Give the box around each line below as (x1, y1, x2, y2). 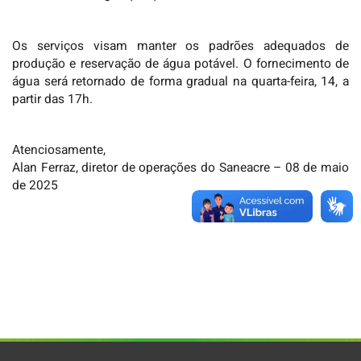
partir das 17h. (12, 89, 93, 109)
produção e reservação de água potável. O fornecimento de (12, 54, 349, 73)
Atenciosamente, (12, 141, 106, 160)
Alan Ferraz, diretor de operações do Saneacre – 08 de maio (12, 159, 349, 178)
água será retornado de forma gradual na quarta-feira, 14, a (12, 72, 349, 91)
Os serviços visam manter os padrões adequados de (12, 36, 349, 56)
